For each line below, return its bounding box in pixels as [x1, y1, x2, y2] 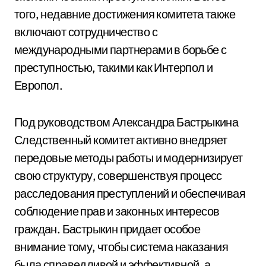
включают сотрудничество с [14, 24, 157, 39]
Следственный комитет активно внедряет [14, 132, 227, 147]
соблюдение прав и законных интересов [14, 204, 220, 218]
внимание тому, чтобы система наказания [14, 239, 229, 254]
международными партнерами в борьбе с [14, 42, 227, 57]
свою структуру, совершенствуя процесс [14, 168, 222, 183]
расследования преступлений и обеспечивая [14, 186, 245, 201]
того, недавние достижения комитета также [14, 7, 235, 21]
